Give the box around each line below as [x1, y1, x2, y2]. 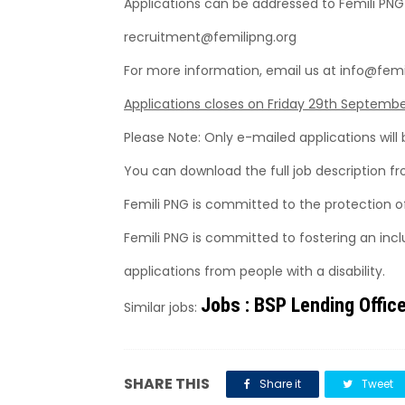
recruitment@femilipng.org [124, 27, 297, 46]
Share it [257, 375, 301, 391]
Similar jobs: [124, 297, 201, 316]
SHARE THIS [124, 372, 210, 394]
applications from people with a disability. [124, 261, 389, 280]
